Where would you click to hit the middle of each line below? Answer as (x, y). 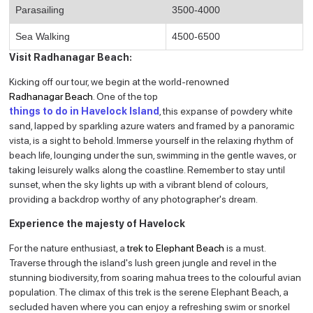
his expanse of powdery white (230, 111)
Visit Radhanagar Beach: (72, 57)
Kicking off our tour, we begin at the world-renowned (119, 81)
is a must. (245, 248)
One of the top (128, 96)
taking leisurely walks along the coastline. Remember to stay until (147, 169)
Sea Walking (43, 36)
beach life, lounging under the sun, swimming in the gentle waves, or (153, 155)
